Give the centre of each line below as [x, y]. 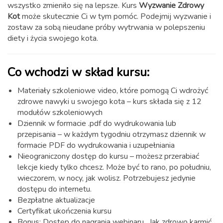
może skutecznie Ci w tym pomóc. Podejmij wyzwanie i [115, 17]
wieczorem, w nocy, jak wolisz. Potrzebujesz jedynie [107, 178]
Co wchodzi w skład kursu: [78, 72]
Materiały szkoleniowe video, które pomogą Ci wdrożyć [113, 91]
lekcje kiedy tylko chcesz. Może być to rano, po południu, [114, 167]
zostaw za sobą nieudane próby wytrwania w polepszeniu [106, 28]
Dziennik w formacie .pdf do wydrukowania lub [97, 124]
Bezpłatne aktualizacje [56, 200]
